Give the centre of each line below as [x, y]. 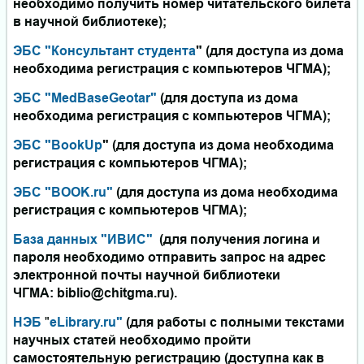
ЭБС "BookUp [58, 145]
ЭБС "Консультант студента [104, 51]
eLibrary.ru [83, 323]
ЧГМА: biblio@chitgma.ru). [95, 293]
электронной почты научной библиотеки [147, 275]
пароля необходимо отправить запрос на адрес [169, 258]
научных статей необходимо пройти [132, 340]
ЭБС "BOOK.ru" [63, 193]
